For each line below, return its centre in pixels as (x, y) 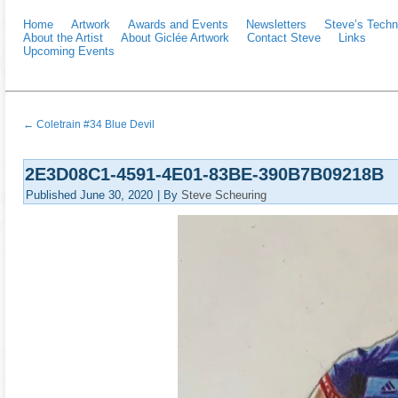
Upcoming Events (69, 51)
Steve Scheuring (224, 195)
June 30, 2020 (116, 195)
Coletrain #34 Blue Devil (94, 124)
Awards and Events (178, 24)
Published (51, 195)
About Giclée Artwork (175, 38)
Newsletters (276, 24)
